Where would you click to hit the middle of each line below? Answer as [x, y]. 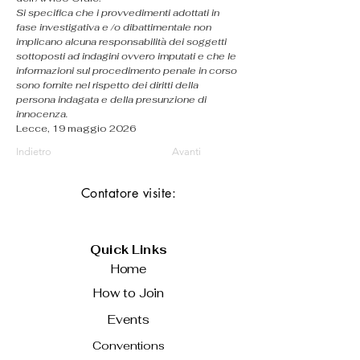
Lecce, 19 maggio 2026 [76, 129]
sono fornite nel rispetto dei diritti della [108, 85]
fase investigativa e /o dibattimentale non [115, 27]
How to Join [129, 293]
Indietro [34, 151]
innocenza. [42, 114]
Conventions [129, 346]
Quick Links [129, 250]
